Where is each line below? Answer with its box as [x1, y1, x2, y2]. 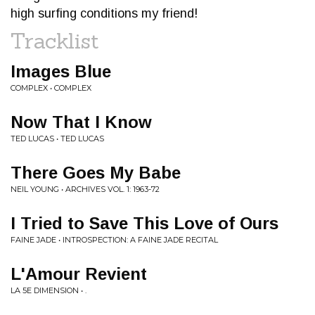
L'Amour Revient [11, 264, 147, 283]
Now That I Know [11, 112, 152, 131]
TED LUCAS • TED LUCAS [11, 134, 104, 143]
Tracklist [11, 27, 99, 54]
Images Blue [11, 62, 111, 81]
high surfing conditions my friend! [11, 6, 198, 20]
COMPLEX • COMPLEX [11, 83, 91, 93]
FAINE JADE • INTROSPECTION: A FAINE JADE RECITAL [11, 235, 218, 245]
